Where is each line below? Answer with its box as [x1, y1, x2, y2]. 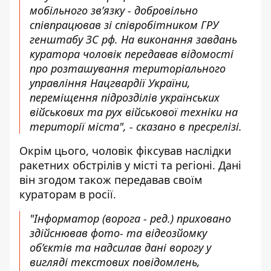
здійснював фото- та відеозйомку [30, 226, 207, 240]
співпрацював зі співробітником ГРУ [30, 18, 218, 32]
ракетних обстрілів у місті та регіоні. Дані [19, 158, 241, 172]
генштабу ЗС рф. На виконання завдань [30, 32, 237, 47]
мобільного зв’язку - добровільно [30, 3, 198, 18]
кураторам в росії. [19, 187, 119, 201]
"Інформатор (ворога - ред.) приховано [30, 211, 231, 226]
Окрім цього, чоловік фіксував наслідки [19, 143, 232, 158]
